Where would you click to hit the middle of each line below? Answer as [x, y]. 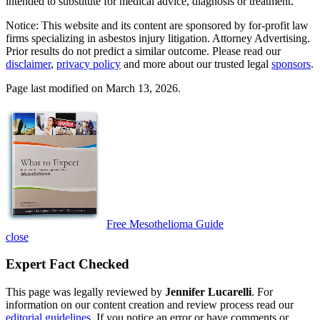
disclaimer [28, 64]
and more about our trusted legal [196, 64]
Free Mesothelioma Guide [165, 224]
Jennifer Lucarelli [208, 292]
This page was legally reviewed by [85, 292]
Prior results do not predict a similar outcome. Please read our [143, 51]
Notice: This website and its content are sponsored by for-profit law [157, 25]
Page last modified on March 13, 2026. [93, 88]
